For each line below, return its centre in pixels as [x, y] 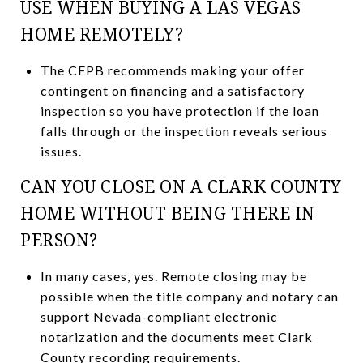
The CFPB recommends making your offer [172, 70]
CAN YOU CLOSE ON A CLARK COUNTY [181, 186]
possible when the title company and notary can [189, 296]
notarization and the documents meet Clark [176, 336]
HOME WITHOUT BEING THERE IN [168, 213]
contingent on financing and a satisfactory [172, 90]
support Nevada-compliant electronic [159, 316]
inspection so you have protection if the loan [179, 110]
